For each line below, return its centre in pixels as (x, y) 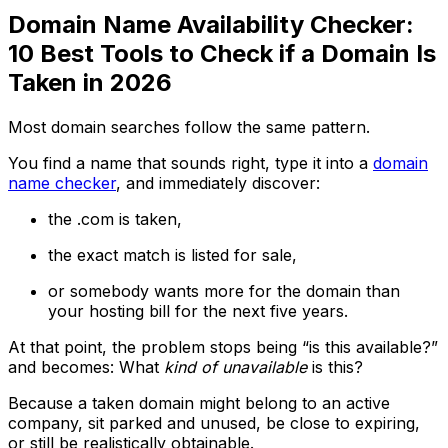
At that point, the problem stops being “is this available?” (223, 346)
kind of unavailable (235, 366)
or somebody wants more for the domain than (224, 290)
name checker (62, 182)
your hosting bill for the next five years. (198, 310)
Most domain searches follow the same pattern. (189, 126)
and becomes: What (86, 366)
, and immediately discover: (218, 182)
